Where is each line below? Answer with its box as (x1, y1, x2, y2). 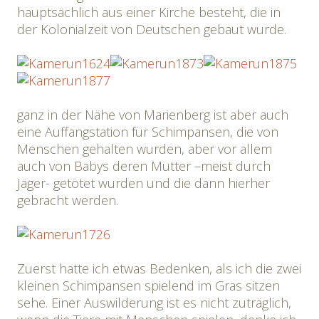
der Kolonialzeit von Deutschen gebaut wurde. (17, 21, 286, 38)
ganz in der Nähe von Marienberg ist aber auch (17, 106, 288, 123)
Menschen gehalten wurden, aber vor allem (17, 140, 272, 157)
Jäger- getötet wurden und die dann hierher (17, 174, 270, 192)
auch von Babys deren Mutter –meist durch (17, 157, 271, 174)
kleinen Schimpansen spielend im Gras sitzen (17, 277, 280, 294)
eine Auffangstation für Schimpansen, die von (17, 123, 278, 140)
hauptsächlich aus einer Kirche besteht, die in (17, 4, 281, 21)
